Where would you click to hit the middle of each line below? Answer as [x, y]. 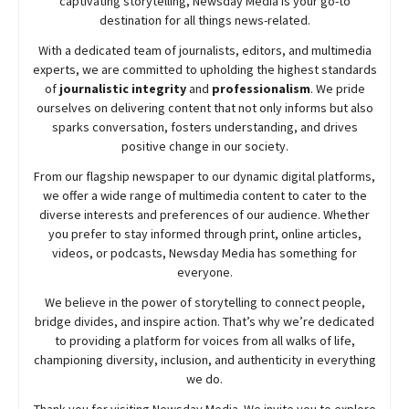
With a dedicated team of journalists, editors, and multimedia [204, 50]
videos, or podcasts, [110, 252]
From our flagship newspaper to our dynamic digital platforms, [204, 176]
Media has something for [288, 252]
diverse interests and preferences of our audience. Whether [204, 214]
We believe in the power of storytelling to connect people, [204, 302]
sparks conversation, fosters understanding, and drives [204, 126]
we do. [204, 378]
